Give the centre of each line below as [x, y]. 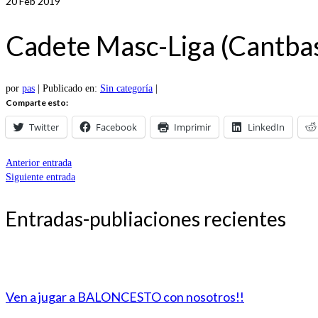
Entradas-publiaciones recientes [146, 219]
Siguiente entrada [40, 177]
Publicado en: [71, 89]
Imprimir [192, 127]
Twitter [44, 127]
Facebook [116, 127]
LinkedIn [266, 127]
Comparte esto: [37, 103]
